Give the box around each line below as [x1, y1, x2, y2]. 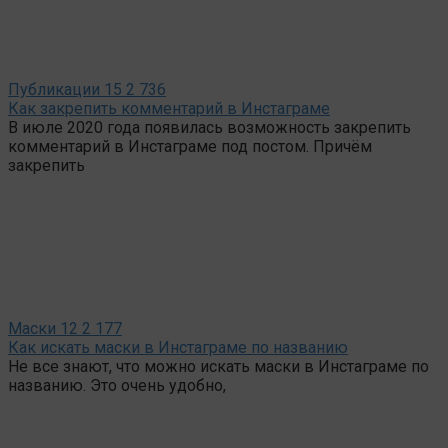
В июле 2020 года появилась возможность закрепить [8, 117, 411, 137]
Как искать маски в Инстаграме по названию [8, 337, 348, 357]
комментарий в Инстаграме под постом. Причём [8, 136, 372, 156]
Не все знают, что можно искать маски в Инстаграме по [8, 356, 429, 376]
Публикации [8, 79, 100, 99]
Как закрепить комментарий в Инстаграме [8, 98, 330, 118]
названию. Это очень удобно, [8, 375, 226, 395]
